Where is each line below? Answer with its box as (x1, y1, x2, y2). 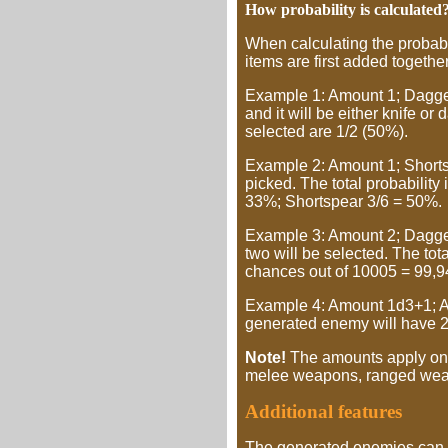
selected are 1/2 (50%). (245, 123, 408, 140)
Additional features (245, 401, 402, 422)
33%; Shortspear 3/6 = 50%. (245, 193, 442, 210)
